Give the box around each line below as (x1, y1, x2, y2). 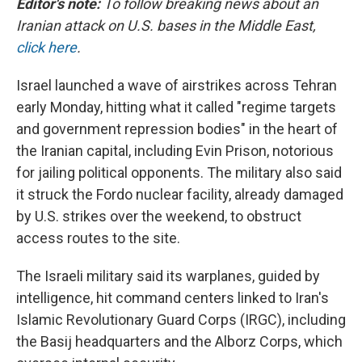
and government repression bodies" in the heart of (16, 120, 338, 138)
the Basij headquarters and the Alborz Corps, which (16, 333, 343, 351)
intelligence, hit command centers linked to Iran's (16, 289, 329, 307)
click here (16, 39, 77, 57)
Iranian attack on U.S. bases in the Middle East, (16, 17, 316, 35)
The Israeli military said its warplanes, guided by (16, 267, 320, 285)
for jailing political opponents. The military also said (16, 164, 342, 182)
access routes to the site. (16, 229, 180, 247)
